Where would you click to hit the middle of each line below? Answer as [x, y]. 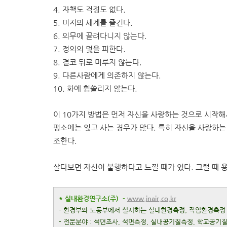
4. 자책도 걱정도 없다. [89, 10]
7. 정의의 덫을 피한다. [89, 49]
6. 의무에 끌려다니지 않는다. [100, 36]
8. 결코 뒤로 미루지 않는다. [98, 62]
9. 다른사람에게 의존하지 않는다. [107, 75]
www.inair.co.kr [152, 199]
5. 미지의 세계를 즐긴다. [93, 23]
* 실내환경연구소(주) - [93, 199]
